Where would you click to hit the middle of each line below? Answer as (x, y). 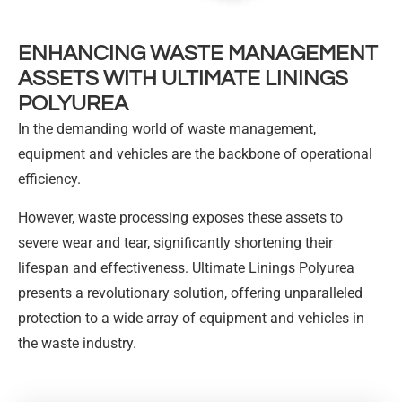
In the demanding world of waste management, (167, 129)
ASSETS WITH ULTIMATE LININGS (183, 79)
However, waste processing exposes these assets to (180, 217)
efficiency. (49, 179)
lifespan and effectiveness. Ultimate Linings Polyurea (186, 267)
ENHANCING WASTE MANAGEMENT (198, 54)
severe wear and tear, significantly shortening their (175, 242)
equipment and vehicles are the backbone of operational (195, 154)
